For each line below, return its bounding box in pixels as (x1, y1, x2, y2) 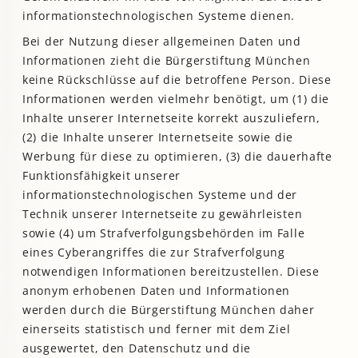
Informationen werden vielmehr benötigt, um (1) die (22, 91, 330, 107)
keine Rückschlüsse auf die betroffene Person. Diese (22, 72, 332, 88)
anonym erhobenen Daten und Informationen (22, 283, 291, 299)
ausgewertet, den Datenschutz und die (22, 340, 252, 356)
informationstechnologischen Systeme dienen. (22, 8, 296, 24)
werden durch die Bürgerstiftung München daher (22, 302, 315, 318)
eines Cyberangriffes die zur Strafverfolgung (22, 245, 285, 261)
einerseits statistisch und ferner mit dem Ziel (22, 321, 291, 337)
